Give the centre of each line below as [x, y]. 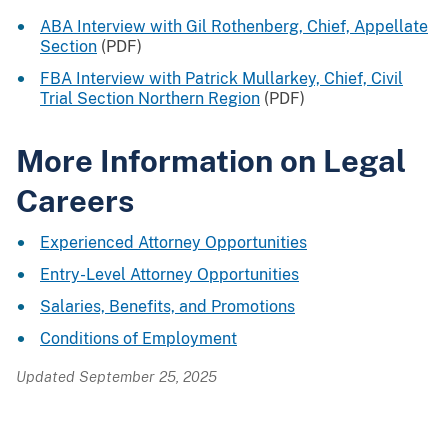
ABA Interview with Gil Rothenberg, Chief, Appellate [234, 26]
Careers [75, 200]
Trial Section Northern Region [150, 98]
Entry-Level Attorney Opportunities [169, 274]
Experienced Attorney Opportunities [173, 242]
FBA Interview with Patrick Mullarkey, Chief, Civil [221, 78]
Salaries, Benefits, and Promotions [167, 306]
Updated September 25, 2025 [116, 376]
